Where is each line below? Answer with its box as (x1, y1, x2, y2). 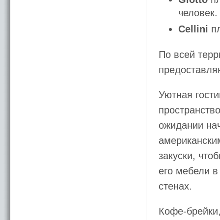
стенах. (159, 181, 192, 192)
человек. (178, 7, 218, 18)
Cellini (178, 24, 208, 34)
